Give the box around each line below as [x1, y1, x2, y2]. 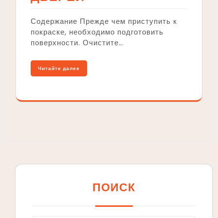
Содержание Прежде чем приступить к [31, 16, 177, 26]
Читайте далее [38, 64, 80, 72]
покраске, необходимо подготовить [31, 26, 163, 37]
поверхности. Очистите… [31, 37, 124, 48]
